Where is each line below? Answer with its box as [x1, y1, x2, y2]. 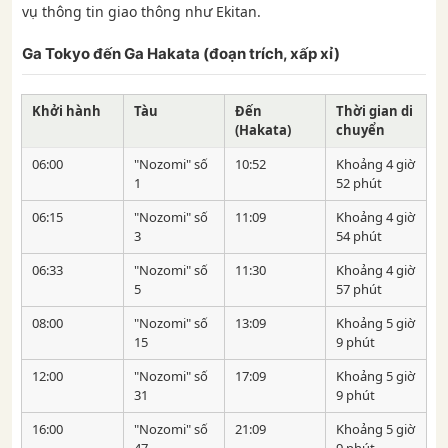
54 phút [336, 226, 382, 245]
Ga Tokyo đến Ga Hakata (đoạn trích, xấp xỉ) [22, 43, 340, 63]
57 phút [336, 279, 382, 298]
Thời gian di [336, 101, 413, 120]
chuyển [336, 120, 385, 139]
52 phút [336, 173, 382, 192]
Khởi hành [32, 101, 101, 120]
